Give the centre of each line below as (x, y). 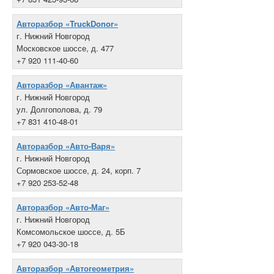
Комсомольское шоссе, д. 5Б (71, 231)
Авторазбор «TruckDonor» (67, 24)
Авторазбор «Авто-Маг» (63, 207)
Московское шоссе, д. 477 (65, 48)
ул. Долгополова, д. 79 (59, 109)
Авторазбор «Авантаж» (62, 85)
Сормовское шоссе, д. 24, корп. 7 (79, 170)
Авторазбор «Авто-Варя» (66, 146)
